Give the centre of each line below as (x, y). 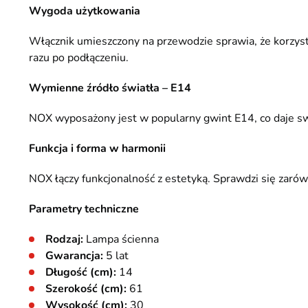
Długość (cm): (81, 272)
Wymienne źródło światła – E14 (110, 88)
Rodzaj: (64, 239)
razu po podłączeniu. (79, 58)
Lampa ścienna (121, 239)
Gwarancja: (74, 256)
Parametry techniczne (84, 209)
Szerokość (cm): (86, 289)
